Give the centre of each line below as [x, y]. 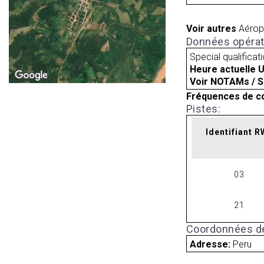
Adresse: [212, 244]
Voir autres [211, 29]
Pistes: [203, 108]
